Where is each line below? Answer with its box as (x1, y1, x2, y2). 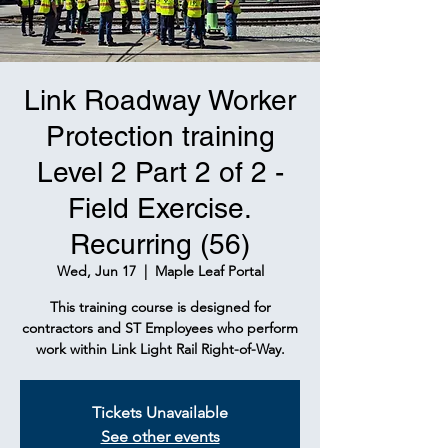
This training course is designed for (49, 298, 271, 316)
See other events (100, 427, 220, 446)
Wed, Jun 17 (56, 262, 136, 280)
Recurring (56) (70, 228, 250, 260)
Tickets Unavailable (92, 403, 228, 422)
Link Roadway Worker (24, 84, 296, 116)
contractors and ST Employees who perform (22, 319, 298, 337)
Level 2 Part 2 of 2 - (36, 156, 284, 188)
